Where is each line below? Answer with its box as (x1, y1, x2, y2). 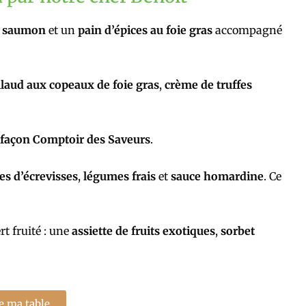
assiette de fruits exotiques (72, 223, 215, 238)
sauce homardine (171, 169, 264, 183)
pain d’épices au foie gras (75, 23, 212, 37)
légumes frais (81, 169, 156, 183)
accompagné (212, 23, 282, 37)
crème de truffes (165, 77, 252, 92)
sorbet (221, 223, 255, 238)
